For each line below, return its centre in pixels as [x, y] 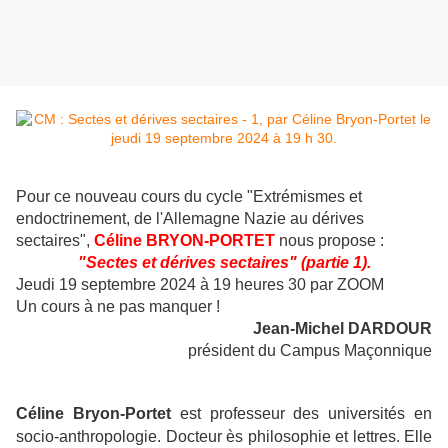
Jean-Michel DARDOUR [342, 329]
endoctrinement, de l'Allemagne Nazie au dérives [190, 219]
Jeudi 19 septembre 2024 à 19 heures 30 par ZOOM [200, 285]
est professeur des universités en [306, 414]
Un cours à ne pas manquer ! [118, 307]
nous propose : [329, 241]
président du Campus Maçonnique [310, 351]
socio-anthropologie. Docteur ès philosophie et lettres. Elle [224, 437]
